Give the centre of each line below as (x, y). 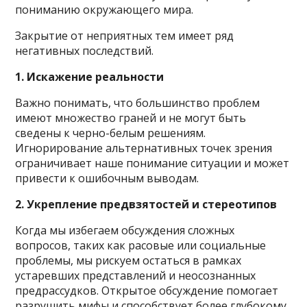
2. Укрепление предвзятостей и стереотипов (146, 205)
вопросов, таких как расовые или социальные (141, 246)
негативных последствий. (85, 51)
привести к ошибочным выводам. (107, 179)
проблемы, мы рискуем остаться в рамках (128, 261)
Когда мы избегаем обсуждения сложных (125, 231)
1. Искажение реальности (90, 77)
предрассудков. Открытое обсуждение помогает (147, 291)
